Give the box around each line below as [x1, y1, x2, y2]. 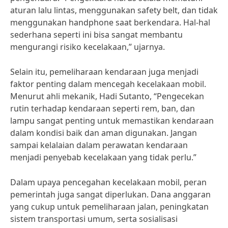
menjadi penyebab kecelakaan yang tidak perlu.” [10, 152, 196, 163]
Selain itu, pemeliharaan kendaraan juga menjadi [10, 66, 198, 77]
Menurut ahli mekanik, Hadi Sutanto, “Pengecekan [10, 91, 204, 102]
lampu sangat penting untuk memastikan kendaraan [10, 115, 214, 126]
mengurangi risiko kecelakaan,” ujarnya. [10, 41, 165, 52]
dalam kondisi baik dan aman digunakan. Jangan [10, 127, 197, 138]
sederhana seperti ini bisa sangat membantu [10, 29, 183, 40]
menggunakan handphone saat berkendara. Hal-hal [10, 17, 210, 28]
